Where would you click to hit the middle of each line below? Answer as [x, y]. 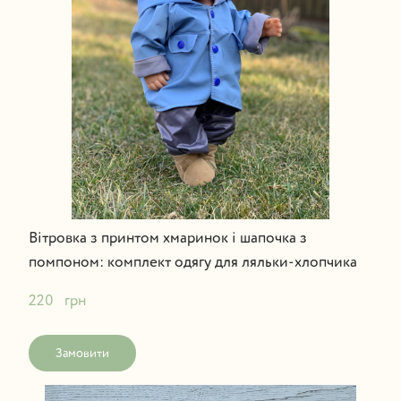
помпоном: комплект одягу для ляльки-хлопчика [192, 262]
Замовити [82, 353]
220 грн [57, 301]
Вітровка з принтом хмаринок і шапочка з [167, 238]
